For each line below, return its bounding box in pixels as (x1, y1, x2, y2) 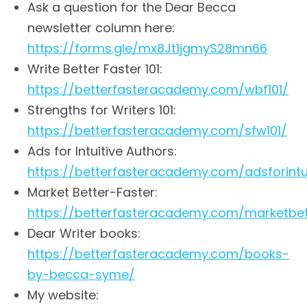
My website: (27, 286, 99, 304)
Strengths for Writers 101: (27, 101, 176, 119)
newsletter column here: (27, 19, 175, 36)
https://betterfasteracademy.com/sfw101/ (27, 121, 287, 139)
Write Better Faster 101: (27, 60, 162, 77)
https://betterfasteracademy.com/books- (27, 245, 289, 262)
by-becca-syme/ (27, 265, 135, 283)
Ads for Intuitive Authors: (27, 142, 177, 160)
